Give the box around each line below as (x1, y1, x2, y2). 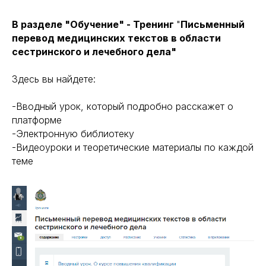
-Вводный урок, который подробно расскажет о (12, 100, 233, 113)
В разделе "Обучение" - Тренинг (12, 18, 176, 31)
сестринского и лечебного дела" (12, 46, 176, 58)
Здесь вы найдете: (12, 73, 96, 85)
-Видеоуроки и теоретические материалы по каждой (12, 141, 254, 154)
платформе (12, 114, 62, 126)
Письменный (180, 18, 245, 31)
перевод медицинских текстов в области (12, 32, 221, 45)
